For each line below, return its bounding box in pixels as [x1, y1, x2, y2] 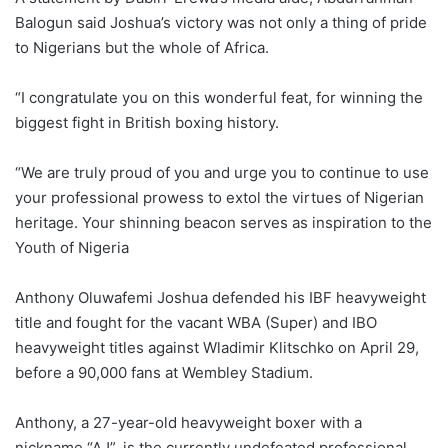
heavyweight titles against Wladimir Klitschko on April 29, [15, 338, 419, 358]
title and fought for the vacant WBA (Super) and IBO [15, 313, 377, 333]
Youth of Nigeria [15, 238, 129, 258]
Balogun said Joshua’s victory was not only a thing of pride [15, 13, 427, 33]
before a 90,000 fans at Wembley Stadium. [15, 363, 313, 383]
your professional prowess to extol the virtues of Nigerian [15, 188, 424, 208]
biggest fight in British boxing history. [15, 113, 279, 133]
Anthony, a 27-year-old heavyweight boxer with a [15, 413, 362, 433]
